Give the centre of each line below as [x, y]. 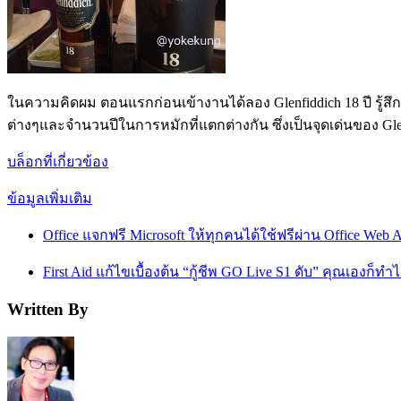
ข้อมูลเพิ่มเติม [50, 199]
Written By [48, 310]
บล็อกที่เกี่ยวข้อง [58, 162]
